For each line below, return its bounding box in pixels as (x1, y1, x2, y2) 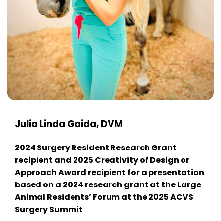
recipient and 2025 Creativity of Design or (15, 154, 189, 166)
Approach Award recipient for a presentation (15, 166, 204, 178)
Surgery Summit (15, 203, 83, 215)
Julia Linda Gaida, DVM (15, 117, 123, 131)
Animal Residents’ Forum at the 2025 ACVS (15, 191, 193, 203)
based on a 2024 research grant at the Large (15, 179, 201, 190)
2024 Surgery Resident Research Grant (15, 142, 177, 153)
